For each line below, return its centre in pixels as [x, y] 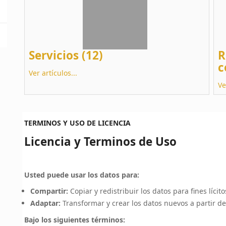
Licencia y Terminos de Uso [100, 142]
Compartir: [49, 191]
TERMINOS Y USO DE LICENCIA [77, 123]
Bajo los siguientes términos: [75, 220]
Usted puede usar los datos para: [82, 175]
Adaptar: [45, 203]
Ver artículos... [53, 73]
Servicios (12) [66, 55]
